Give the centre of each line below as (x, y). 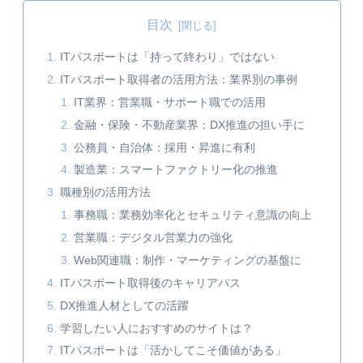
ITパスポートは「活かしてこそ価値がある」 (173, 350)
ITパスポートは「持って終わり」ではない (167, 57)
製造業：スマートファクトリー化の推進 (176, 170)
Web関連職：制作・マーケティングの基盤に (188, 260)
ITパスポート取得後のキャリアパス (150, 282)
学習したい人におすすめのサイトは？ (156, 328)
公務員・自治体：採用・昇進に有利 (165, 147)
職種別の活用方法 (105, 192)
